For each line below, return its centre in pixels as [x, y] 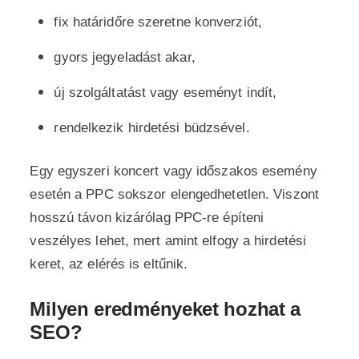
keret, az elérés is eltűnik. [109, 264]
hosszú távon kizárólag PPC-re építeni [147, 218]
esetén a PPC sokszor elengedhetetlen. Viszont [174, 194]
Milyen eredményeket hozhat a [165, 309]
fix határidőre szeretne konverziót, [158, 22]
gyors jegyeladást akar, [125, 57]
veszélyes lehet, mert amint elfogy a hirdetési [168, 241]
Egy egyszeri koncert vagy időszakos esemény [173, 171]
